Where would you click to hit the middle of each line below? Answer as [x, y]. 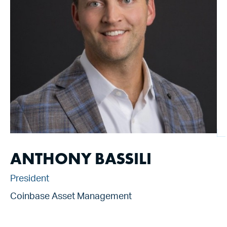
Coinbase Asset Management [71, 197]
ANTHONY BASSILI [81, 159]
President [30, 179]
